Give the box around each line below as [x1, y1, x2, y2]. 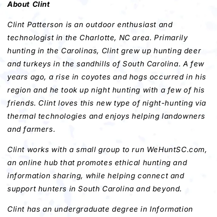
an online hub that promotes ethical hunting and [7, 158, 187, 168]
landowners [162, 111, 206, 121]
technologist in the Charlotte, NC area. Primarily [7, 33, 188, 43]
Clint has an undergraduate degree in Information [7, 204, 193, 214]
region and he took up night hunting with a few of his [7, 85, 205, 95]
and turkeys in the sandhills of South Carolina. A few [7, 59, 204, 69]
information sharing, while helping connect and [7, 171, 185, 181]
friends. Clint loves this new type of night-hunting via [7, 98, 207, 108]
